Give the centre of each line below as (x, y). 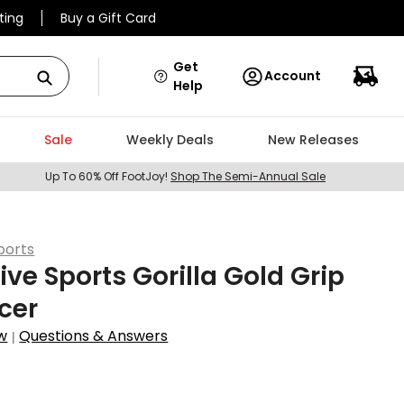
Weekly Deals (170, 140)
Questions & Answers (94, 336)
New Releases (313, 140)
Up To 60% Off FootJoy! (108, 176)
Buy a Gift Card (108, 18)
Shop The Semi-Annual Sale (248, 176)
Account (293, 76)
